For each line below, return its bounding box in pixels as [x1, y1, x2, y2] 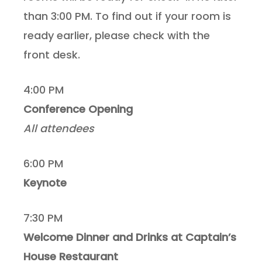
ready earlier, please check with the [23, 28, 211, 43]
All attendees [23, 121, 98, 136]
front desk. [23, 47, 81, 63]
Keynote [23, 175, 67, 191]
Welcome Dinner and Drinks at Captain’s [23, 230, 237, 245]
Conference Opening [23, 102, 133, 117]
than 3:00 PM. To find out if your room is [23, 9, 232, 24]
